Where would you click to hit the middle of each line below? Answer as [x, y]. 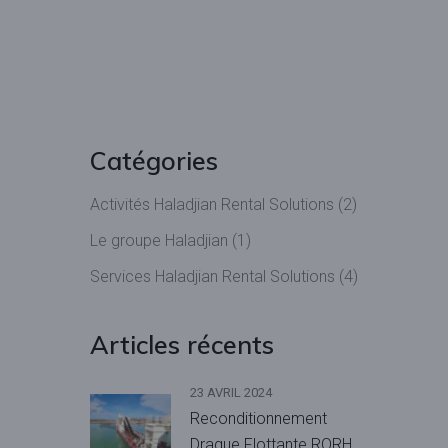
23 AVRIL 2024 [231, 393]
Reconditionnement [258, 419]
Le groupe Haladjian [159, 241]
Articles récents [182, 345]
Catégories [154, 161]
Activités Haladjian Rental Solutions [212, 205]
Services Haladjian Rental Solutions [212, 277]
